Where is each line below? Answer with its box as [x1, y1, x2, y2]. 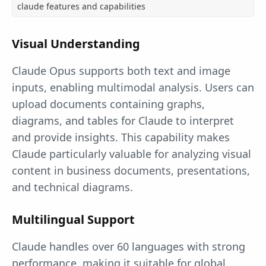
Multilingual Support [12, 211, 135, 228]
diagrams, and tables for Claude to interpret [12, 113, 234, 128]
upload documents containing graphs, [12, 97, 205, 112]
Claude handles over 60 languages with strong [12, 239, 245, 254]
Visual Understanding [12, 36, 140, 52]
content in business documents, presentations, [12, 163, 250, 178]
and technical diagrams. [12, 180, 133, 195]
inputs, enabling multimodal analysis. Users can [12, 80, 254, 95]
